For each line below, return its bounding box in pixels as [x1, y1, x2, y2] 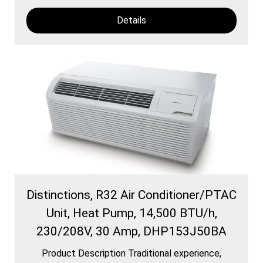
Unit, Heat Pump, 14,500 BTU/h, [46, 205, 217, 220]
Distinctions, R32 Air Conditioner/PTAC [26, 187, 237, 202]
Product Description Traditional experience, [42, 247, 221, 259]
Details [117, 14, 146, 26]
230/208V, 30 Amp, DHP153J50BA [36, 224, 227, 238]
